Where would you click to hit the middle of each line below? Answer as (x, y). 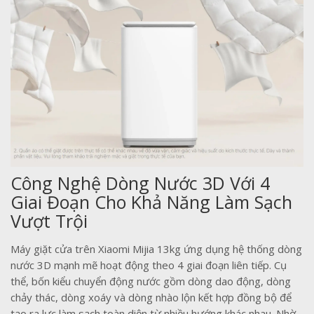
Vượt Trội (49, 220)
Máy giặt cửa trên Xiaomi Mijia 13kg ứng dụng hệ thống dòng (156, 248)
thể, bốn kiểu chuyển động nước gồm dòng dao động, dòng (151, 281)
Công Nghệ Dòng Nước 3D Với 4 (140, 183)
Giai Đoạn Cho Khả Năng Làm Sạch (151, 202)
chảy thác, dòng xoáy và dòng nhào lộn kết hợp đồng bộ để (151, 297)
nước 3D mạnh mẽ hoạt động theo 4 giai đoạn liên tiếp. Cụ (149, 265)
